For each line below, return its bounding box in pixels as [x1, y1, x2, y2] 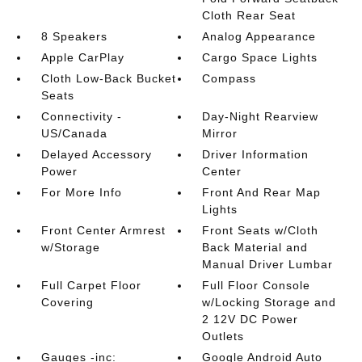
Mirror [202, 127, 238, 140]
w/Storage [40, 241, 100, 254]
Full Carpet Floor [40, 279, 141, 292]
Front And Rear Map [202, 186, 322, 199]
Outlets [202, 330, 245, 343]
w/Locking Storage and [202, 296, 337, 309]
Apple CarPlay [40, 51, 124, 64]
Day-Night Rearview [202, 110, 319, 123]
